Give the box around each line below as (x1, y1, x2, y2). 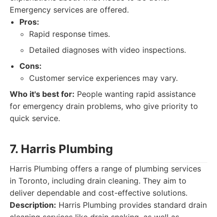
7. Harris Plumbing (10, 142, 113, 156)
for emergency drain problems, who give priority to (10, 101, 198, 111)
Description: (10, 200, 56, 210)
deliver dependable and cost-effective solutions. (10, 188, 187, 198)
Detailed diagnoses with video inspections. (29, 45, 186, 55)
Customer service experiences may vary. (29, 73, 178, 83)
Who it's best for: (10, 89, 75, 99)
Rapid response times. (29, 29, 110, 39)
